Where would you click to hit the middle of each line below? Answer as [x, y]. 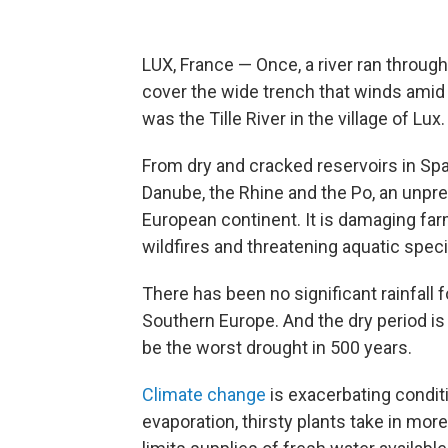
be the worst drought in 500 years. [277, 347]
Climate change [204, 394]
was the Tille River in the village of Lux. [293, 118]
